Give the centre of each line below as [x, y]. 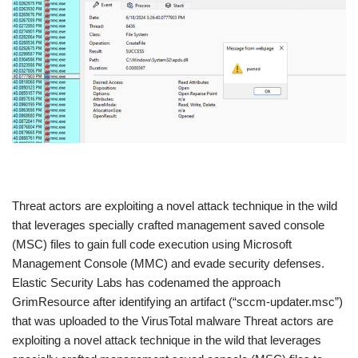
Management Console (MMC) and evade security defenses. [168, 264]
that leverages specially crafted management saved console [168, 225]
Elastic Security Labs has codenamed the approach [146, 283]
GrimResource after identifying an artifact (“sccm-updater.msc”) [177, 302]
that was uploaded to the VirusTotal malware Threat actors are [173, 321]
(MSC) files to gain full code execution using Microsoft [152, 245]
